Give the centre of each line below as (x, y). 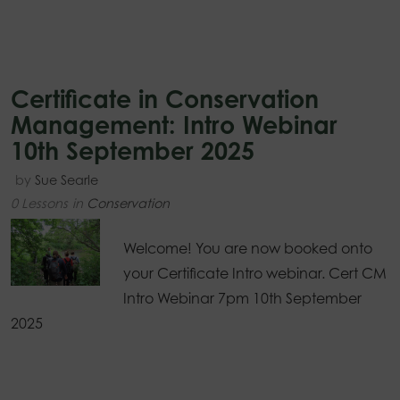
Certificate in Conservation (165, 99)
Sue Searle (67, 180)
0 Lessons (39, 204)
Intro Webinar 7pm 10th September (242, 299)
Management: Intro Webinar (174, 125)
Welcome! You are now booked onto (247, 249)
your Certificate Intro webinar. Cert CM (254, 274)
